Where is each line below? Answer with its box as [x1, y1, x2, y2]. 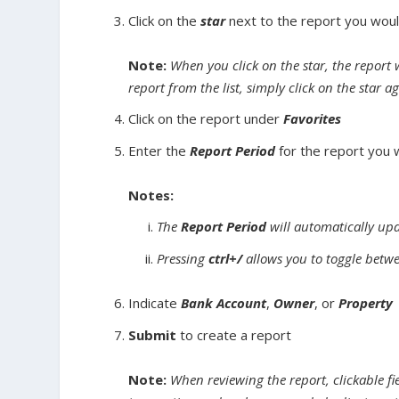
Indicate [128, 294, 182, 313]
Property [338, 294, 394, 313]
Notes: [128, 185, 175, 204]
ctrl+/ [208, 248, 243, 267]
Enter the [128, 141, 191, 159]
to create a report [180, 325, 292, 344]
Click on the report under [128, 110, 284, 128]
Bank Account [181, 294, 267, 313]
